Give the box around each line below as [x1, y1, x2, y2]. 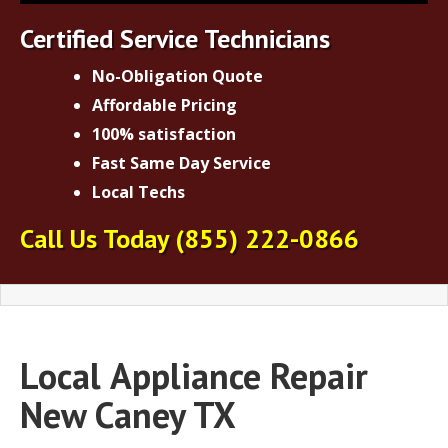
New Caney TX [20, 390, 236, 438]
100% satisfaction [92, 122, 236, 145]
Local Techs [92, 180, 185, 203]
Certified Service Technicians [20, 21, 330, 55]
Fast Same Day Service [92, 151, 271, 174]
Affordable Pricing [92, 93, 237, 116]
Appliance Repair [110, 351, 368, 399]
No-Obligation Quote [92, 64, 263, 87]
